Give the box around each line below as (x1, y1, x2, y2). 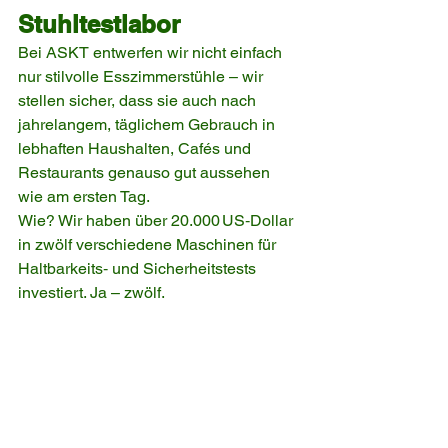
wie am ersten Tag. (18, 186, 150, 206)
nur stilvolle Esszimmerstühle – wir (18, 66, 267, 86)
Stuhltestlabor (18, 9, 180, 38)
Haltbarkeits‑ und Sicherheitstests (18, 258, 260, 278)
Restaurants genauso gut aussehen (18, 162, 274, 182)
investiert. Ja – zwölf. (18, 282, 165, 302)
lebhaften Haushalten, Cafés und (18, 138, 255, 158)
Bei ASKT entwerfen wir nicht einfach (18, 42, 286, 62)
